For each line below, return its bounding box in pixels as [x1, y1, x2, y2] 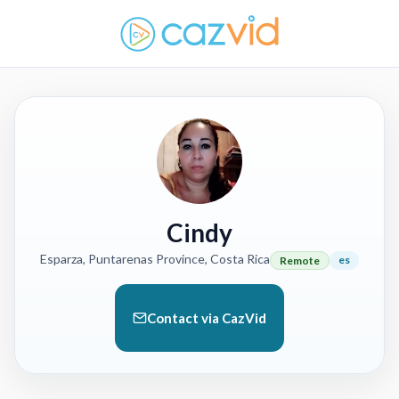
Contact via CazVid [147, 310, 266, 326]
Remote [280, 254, 320, 267]
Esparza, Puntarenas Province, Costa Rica [40, 251, 270, 266]
